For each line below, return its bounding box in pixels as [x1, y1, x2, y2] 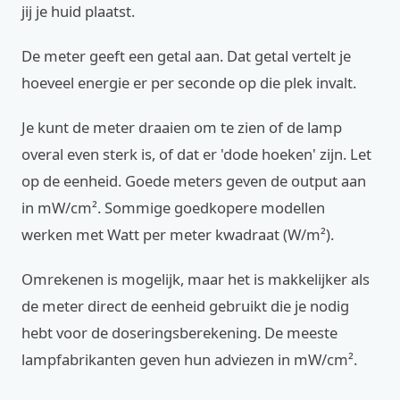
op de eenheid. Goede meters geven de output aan [21, 171, 366, 191]
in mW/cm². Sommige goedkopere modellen [21, 197, 325, 218]
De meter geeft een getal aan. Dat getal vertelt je [21, 46, 351, 66]
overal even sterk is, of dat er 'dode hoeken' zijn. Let [21, 144, 371, 164]
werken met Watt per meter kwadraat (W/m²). [21, 224, 334, 245]
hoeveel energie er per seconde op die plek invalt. [21, 72, 356, 93]
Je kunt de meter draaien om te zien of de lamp [21, 117, 342, 137]
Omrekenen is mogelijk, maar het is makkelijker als [21, 269, 370, 289]
